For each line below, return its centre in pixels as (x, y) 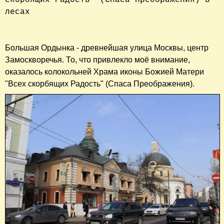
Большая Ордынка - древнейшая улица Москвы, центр (107, 47)
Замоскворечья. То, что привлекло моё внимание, (97, 59)
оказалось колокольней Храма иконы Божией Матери (104, 71)
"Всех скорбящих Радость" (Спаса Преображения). (100, 83)
